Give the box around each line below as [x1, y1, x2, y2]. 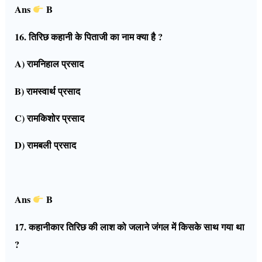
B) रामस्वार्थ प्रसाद [15, 84, 81, 98]
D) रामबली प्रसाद [15, 138, 77, 153]
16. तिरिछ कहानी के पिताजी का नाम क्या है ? [15, 29, 163, 44]
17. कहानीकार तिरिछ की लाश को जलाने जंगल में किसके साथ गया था [15, 219, 245, 234]
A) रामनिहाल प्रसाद [15, 57, 84, 71]
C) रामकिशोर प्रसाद [15, 111, 85, 126]
